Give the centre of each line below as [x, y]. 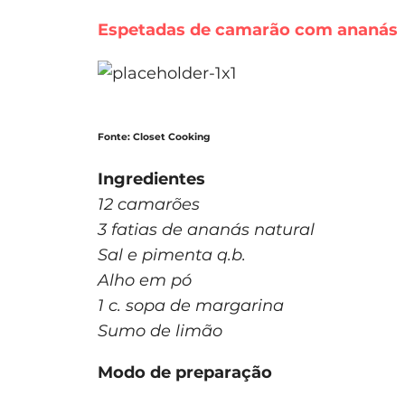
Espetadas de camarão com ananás [248, 29]
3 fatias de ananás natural [206, 229]
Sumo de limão [160, 330]
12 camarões [149, 204]
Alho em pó [145, 280]
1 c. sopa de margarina [191, 305]
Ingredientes [151, 179]
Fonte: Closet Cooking [154, 137]
